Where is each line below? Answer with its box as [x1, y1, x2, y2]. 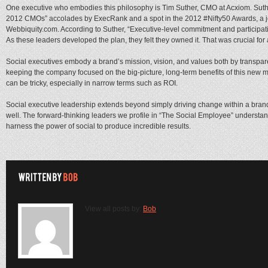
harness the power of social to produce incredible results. [6, 121, 191, 130]
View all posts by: [85, 205, 143, 214]
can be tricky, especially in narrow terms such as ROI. [6, 78, 178, 87]
